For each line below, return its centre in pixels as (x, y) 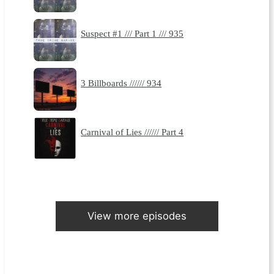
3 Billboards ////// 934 (121, 83)
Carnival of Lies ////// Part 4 (132, 131)
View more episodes (137, 216)
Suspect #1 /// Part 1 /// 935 (132, 34)
